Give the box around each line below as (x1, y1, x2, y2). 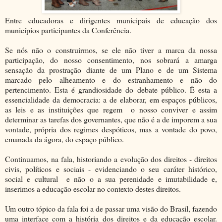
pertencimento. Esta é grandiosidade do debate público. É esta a (5, 84, 217, 95)
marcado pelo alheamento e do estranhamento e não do (5, 74, 217, 85)
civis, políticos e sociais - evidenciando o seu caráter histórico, (5, 163, 217, 174)
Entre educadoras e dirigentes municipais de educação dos (5, 14, 217, 25)
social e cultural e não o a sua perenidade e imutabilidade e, (5, 173, 217, 184)
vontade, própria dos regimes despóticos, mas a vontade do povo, (5, 123, 217, 134)
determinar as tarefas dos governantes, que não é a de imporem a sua (5, 113, 217, 124)
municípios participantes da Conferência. (5, 24, 131, 35)
